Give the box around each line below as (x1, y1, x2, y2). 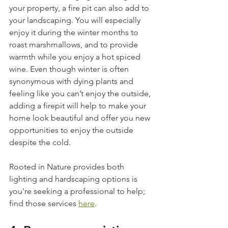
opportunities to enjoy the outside (9, 125, 135, 135)
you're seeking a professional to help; (9, 186, 147, 196)
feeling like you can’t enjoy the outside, (9, 88, 153, 98)
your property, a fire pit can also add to (9, 3, 151, 13)
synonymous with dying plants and (9, 76, 135, 86)
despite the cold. (9, 137, 73, 147)
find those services (9, 198, 78, 208)
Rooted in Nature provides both (9, 161, 126, 172)
